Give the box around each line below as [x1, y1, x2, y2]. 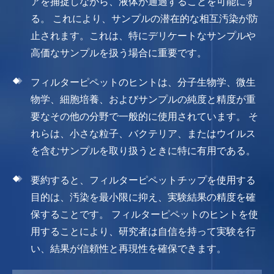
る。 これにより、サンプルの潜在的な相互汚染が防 [31, 13, 258, 24]
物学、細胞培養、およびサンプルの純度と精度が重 [31, 94, 256, 105]
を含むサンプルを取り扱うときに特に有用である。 [31, 145, 256, 156]
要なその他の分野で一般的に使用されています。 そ [31, 111, 258, 122]
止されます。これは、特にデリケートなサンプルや [31, 30, 256, 41]
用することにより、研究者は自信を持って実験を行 [31, 226, 256, 237]
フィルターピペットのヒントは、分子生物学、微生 [31, 76, 256, 87]
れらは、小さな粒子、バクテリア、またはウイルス [31, 128, 256, 139]
